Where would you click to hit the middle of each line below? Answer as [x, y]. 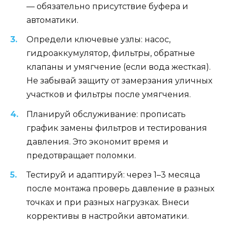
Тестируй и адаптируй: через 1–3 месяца [113, 175]
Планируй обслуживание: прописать [106, 114]
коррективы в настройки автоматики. [108, 216]
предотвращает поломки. [81, 155]
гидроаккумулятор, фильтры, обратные [111, 53]
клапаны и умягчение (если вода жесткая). [119, 67]
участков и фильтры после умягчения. [109, 95]
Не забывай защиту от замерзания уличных [119, 81]
